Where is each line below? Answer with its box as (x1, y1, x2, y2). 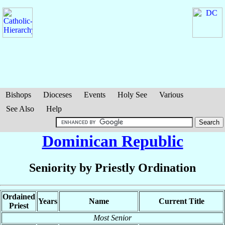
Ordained (3, 192, 35, 201)
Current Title (158, 197, 204, 206)
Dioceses (43, 90, 72, 99)
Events (84, 90, 105, 99)
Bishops (6, 90, 31, 99)
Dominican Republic (42, 132, 183, 150)
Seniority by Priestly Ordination (29, 161, 196, 175)
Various (159, 90, 183, 99)
